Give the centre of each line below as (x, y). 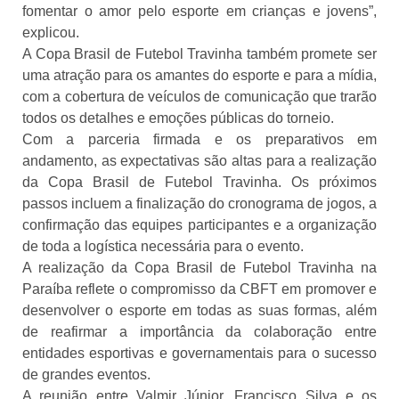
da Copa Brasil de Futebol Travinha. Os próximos (199, 182)
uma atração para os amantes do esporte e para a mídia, (199, 75)
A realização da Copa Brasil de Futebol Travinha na (199, 267)
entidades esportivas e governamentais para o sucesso (199, 353)
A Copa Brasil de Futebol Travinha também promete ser (199, 53)
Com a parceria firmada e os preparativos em (199, 139)
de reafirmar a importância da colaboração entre (199, 331)
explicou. (51, 32)
